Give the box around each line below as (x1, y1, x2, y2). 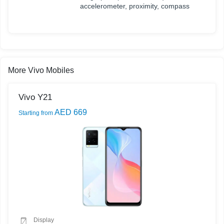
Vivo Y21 (18, 92, 52, 102)
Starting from (18, 109, 53, 117)
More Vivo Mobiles (8, 66, 74, 75)
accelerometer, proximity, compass (80, 2, 189, 10)
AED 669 (53, 108, 87, 117)
